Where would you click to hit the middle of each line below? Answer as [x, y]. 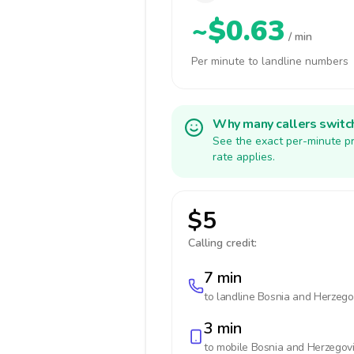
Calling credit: [222, 243]
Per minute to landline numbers [270, 61]
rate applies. [244, 157]
